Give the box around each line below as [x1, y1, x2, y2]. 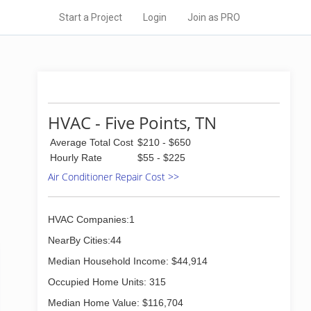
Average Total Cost [50, 137, 133, 148]
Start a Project [59, 12, 122, 23]
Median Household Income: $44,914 [48, 255, 208, 267]
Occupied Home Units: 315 [48, 276, 166, 287]
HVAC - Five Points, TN [48, 111, 217, 134]
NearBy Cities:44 [48, 235, 121, 246]
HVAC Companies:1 [48, 214, 135, 225]
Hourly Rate [50, 152, 102, 163]
